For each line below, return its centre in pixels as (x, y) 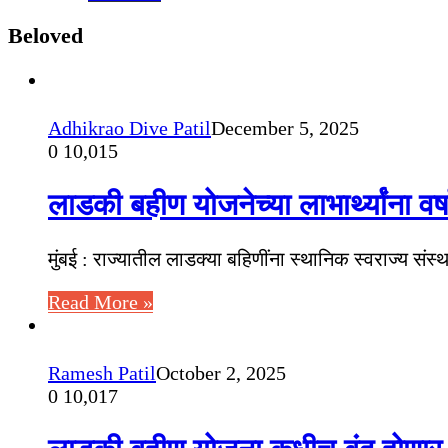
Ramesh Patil (102, 372)
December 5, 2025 (285, 128)
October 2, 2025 (221, 372)
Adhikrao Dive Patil (129, 128)
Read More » (100, 301)
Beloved (45, 35)
